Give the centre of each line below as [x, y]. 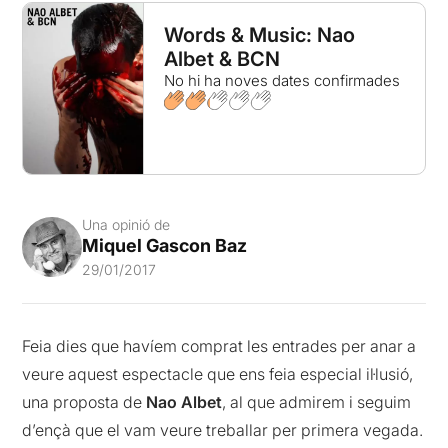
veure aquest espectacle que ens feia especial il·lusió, [218, 374]
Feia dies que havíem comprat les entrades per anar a [219, 346]
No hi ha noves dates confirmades [281, 80]
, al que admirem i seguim [317, 402]
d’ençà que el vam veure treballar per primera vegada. [223, 430]
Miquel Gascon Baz [165, 246]
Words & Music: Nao [259, 35]
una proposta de [84, 402]
